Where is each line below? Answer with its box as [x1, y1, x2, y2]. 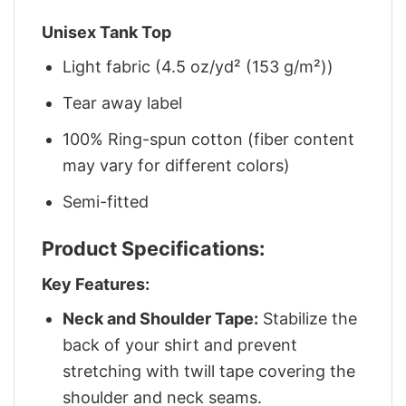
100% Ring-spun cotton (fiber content [63, 129, 355, 149]
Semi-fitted [63, 191, 150, 211]
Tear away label [63, 93, 183, 113]
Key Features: [42, 274, 150, 294]
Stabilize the [258, 308, 358, 328]
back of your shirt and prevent [63, 334, 298, 354]
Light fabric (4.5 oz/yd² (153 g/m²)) [63, 57, 334, 77]
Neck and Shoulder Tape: [63, 308, 259, 328]
